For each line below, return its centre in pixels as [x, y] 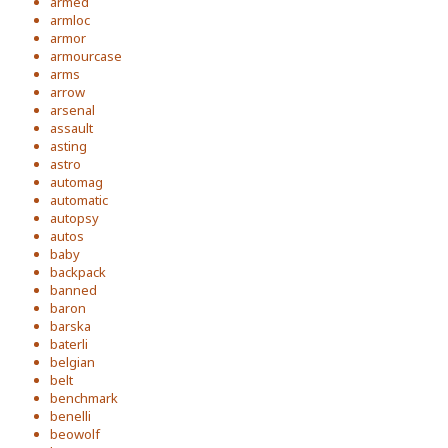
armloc [70, 20]
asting [68, 146]
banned [73, 290]
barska [70, 326]
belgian [72, 362]
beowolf [75, 434]
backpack [78, 272]
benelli [70, 416]
